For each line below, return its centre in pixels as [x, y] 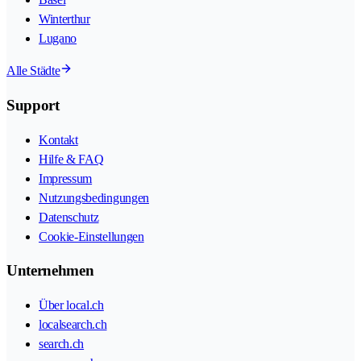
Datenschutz [69, 217]
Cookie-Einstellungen [91, 236]
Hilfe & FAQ [71, 159]
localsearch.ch [73, 324]
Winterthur [64, 19]
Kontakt [58, 139]
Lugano [58, 39]
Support [33, 105]
